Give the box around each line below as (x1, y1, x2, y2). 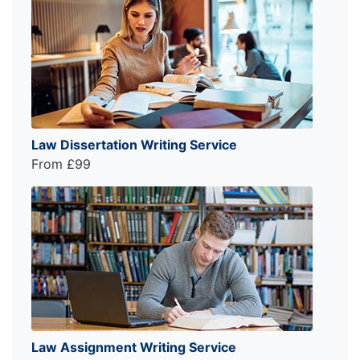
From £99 (31, 155, 91, 172)
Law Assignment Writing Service (31, 338, 236, 355)
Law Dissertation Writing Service (31, 136, 237, 153)
